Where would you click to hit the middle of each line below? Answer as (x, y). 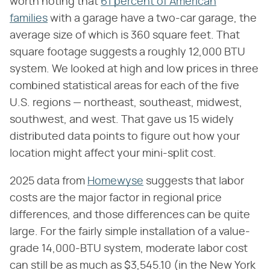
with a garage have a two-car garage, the (152, 19)
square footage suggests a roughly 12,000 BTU (127, 53)
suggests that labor (194, 182)
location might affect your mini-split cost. (113, 154)
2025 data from (49, 182)
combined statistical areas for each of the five (124, 86)
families (29, 19)
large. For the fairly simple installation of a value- (130, 232)
